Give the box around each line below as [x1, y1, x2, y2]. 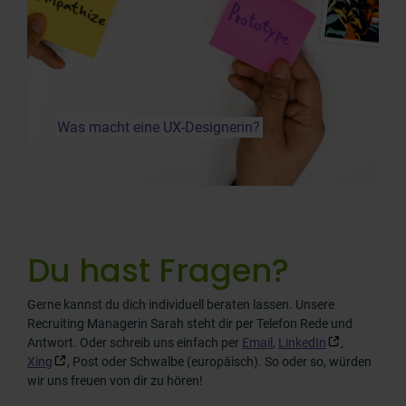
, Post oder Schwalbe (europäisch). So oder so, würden [67, 354, 372, 370]
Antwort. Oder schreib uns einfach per [27, 335, 242, 351]
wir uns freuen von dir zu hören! [27, 373, 203, 389]
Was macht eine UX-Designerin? [57, 119, 260, 137]
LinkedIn [278, 335, 326, 351]
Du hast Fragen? [27, 248, 289, 294]
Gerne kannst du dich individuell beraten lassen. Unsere [27, 297, 334, 313]
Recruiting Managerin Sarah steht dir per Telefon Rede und [27, 316, 353, 332]
